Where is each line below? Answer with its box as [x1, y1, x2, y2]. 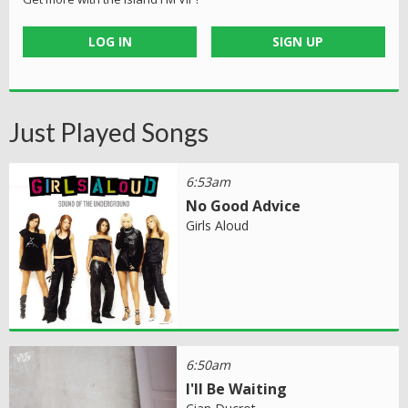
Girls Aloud [186, 216, 250, 234]
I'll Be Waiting [186, 379, 288, 400]
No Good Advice [186, 195, 301, 216]
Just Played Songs [9, 116, 209, 148]
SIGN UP [272, 32, 324, 50]
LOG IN [87, 32, 132, 50]
